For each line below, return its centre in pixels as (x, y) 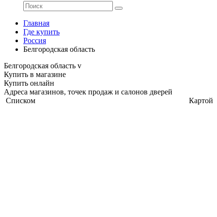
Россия (35, 40)
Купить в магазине (35, 74)
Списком (21, 101)
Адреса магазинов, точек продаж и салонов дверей (88, 92)
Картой (201, 101)
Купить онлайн (29, 83)
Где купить (41, 32)
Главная (36, 23)
